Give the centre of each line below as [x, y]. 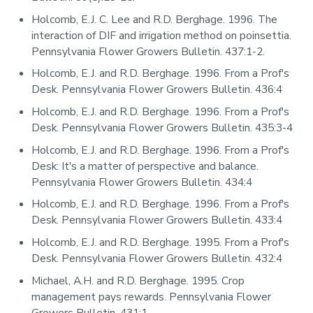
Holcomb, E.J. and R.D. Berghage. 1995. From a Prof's [161, 243]
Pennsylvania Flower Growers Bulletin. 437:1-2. [148, 51]
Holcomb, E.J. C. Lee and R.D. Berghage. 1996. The [155, 19]
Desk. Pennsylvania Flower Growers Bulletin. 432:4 [157, 259]
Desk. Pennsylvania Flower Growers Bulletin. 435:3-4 [162, 128]
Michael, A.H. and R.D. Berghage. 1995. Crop [138, 281]
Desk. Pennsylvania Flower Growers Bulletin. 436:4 [157, 90]
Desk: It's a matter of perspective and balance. [145, 166]
